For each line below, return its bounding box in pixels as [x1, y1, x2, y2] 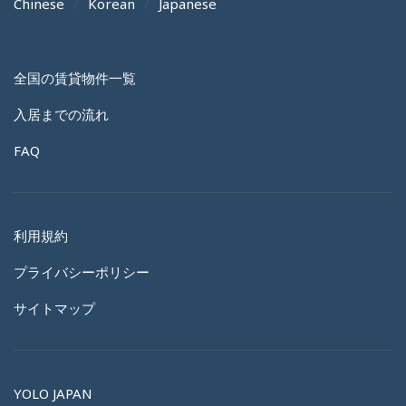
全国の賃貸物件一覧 [14, 68, 136, 87]
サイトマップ [14, 298, 95, 317]
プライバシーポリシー [14, 262, 150, 281]
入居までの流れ [14, 104, 109, 123]
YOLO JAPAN [14, 383, 92, 402]
